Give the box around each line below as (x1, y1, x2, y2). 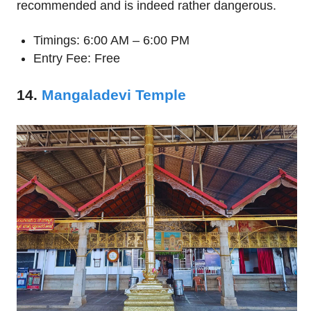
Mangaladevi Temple (42, 86, 186, 103)
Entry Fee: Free (33, 51, 120, 65)
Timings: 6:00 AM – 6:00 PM (33, 33, 190, 47)
